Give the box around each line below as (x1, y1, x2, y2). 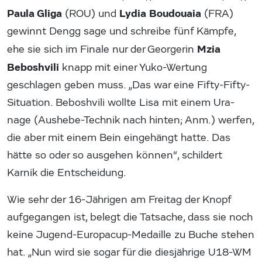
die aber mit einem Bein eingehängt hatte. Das (7, 132, 230, 144)
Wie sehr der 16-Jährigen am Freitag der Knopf (7, 194, 231, 206)
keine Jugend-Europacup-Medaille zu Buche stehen (7, 229, 254, 242)
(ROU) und (62, 8, 119, 20)
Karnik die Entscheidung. (7, 167, 126, 180)
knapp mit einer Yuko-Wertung (59, 61, 207, 74)
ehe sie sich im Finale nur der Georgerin (7, 43, 197, 56)
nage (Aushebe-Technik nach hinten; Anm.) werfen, (7, 114, 254, 127)
